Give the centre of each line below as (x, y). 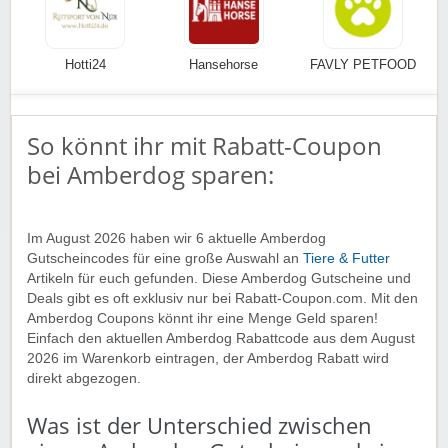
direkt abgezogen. (88, 378)
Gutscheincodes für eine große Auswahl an (165, 258)
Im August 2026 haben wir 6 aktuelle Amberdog (176, 238)
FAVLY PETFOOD (362, 64)
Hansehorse (224, 64)
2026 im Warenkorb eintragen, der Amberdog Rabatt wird (208, 358)
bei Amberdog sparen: (150, 174)
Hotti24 (85, 64)
